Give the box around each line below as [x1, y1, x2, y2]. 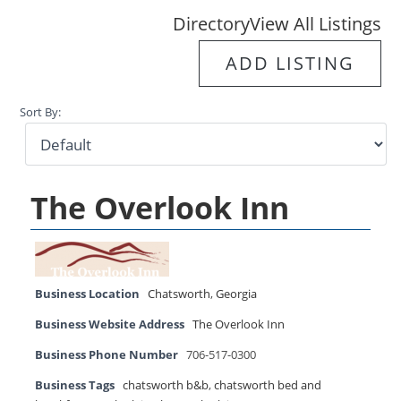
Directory [172, 11, 250, 36]
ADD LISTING [225, 50, 354, 75]
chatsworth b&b [123, 378, 209, 394]
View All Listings [249, 11, 381, 36]
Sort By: [20, 105, 62, 121]
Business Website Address [35, 317, 185, 333]
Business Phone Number [35, 347, 179, 363]
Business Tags [35, 378, 115, 394]
